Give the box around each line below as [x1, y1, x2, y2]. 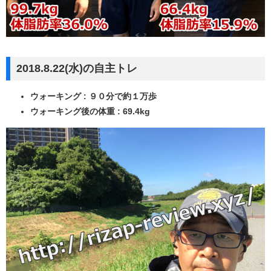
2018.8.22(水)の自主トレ [16, 62, 137, 75]
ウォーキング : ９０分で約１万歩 [30, 91, 157, 102]
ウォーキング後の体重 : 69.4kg [30, 106, 150, 117]
